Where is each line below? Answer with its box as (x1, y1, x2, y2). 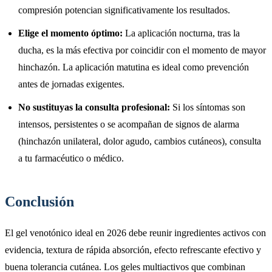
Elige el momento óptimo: (18, 27, 123, 38)
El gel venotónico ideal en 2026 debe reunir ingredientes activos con (5, 227, 266, 238)
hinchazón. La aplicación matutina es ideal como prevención (18, 61, 249, 72)
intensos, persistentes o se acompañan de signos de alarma (18, 118, 239, 129)
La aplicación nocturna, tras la (123, 27, 240, 38)
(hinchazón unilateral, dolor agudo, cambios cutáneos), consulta (18, 135, 261, 146)
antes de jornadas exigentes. (18, 78, 124, 89)
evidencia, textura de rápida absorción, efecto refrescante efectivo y (5, 244, 261, 255)
